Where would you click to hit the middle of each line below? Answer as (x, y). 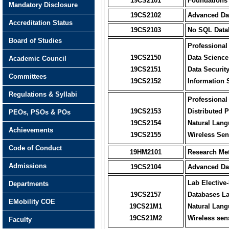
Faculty (20, 220)
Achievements (31, 130)
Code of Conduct (35, 148)
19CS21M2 (146, 218)
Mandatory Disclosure (43, 5)
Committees (28, 76)
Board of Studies (35, 41)
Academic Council (38, 59)
